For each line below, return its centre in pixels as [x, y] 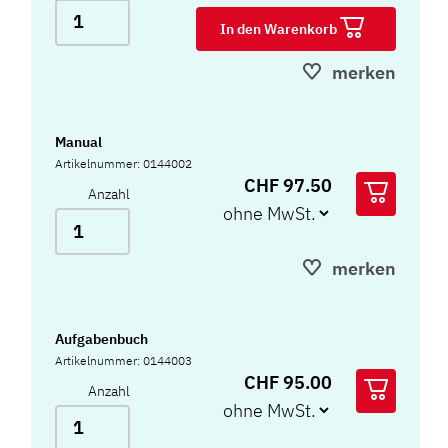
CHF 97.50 [288, 186]
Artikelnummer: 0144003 [124, 360]
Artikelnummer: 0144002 [124, 164]
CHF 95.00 [288, 382]
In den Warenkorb [280, 28]
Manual [79, 142]
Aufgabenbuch [102, 338]
